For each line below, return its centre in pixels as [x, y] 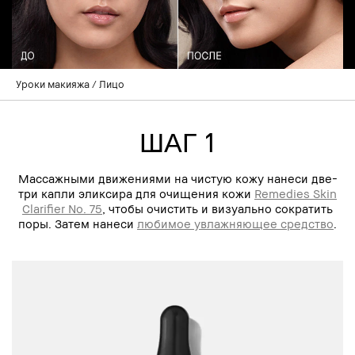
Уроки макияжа [53, 84]
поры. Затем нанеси [78, 223]
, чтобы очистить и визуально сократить [218, 208]
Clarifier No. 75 [62, 208]
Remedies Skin [296, 193]
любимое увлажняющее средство [235, 223]
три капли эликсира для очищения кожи [136, 193]
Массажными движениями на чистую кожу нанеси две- [177, 178]
